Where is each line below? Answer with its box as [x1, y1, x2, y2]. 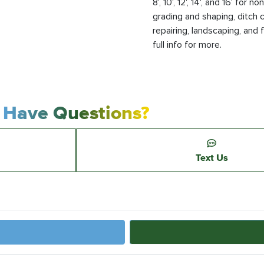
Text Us [195, 152, 228, 163]
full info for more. [153, 39, 222, 51]
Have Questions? [2, 102, 150, 123]
